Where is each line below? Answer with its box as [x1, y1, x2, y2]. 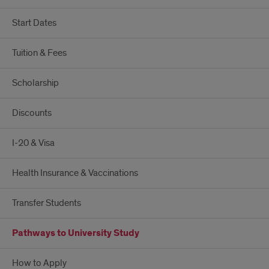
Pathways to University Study [12, 227, 139, 240]
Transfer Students [12, 197, 81, 209]
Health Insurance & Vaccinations [12, 167, 138, 179]
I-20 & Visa [12, 137, 55, 149]
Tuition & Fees [12, 47, 67, 59]
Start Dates [12, 17, 56, 29]
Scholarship [12, 77, 59, 89]
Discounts [12, 107, 52, 119]
